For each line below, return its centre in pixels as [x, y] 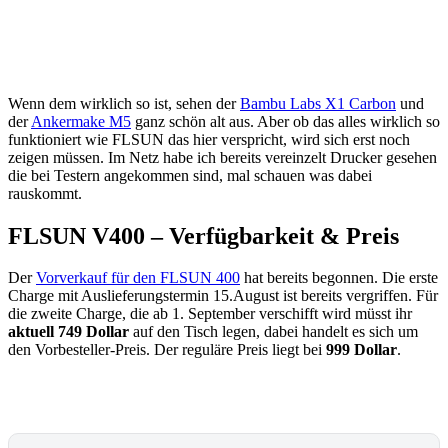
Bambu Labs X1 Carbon [318, 103]
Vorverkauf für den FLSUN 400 [138, 278]
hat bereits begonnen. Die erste [339, 278]
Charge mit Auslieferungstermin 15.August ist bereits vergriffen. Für [223, 296]
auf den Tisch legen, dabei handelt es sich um [273, 332]
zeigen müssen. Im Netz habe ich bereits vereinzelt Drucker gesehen [222, 157]
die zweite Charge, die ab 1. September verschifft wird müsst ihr [210, 314]
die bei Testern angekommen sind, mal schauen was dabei [190, 175]
